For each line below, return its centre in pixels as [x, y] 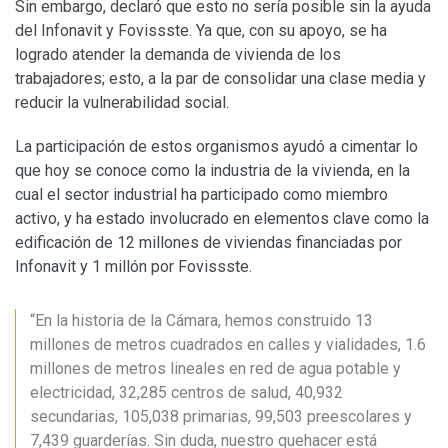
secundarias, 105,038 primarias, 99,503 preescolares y [221, 416]
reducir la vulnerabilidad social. [122, 102]
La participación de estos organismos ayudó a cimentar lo [216, 146]
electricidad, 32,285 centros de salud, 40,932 [186, 392]
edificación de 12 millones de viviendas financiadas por [208, 242]
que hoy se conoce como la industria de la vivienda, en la [212, 170]
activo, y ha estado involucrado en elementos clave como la [222, 218]
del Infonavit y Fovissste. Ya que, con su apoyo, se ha [201, 30]
